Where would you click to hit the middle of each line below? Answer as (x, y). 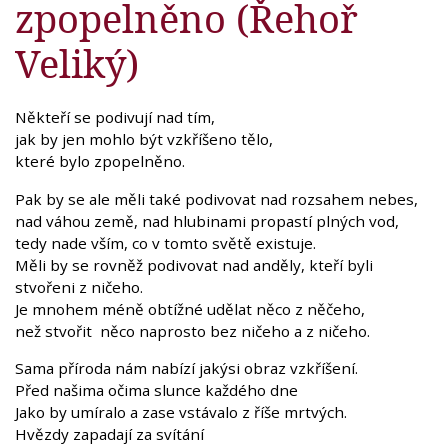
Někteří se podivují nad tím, (115, 117)
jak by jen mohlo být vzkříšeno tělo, (144, 139)
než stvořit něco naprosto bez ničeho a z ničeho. (192, 330)
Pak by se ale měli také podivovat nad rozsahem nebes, (216, 198)
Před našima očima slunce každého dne (156, 389)
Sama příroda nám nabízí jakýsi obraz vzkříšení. (188, 367)
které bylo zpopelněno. (100, 161)
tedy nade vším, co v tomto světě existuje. (165, 242)
